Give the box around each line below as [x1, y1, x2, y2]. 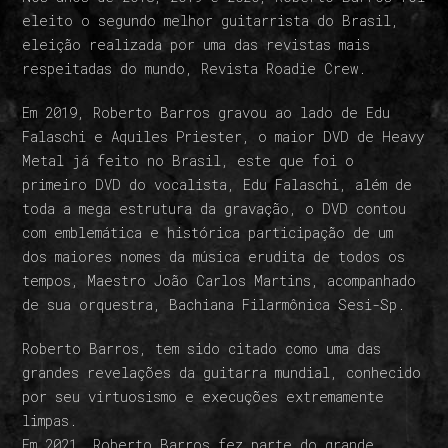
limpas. [22, 411, 78, 430]
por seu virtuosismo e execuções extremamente [22, 387, 385, 406]
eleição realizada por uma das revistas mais [22, 35, 371, 54]
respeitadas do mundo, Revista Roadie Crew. [22, 59, 367, 78]
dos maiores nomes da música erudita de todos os [22, 247, 406, 266]
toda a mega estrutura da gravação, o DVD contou [22, 199, 407, 218]
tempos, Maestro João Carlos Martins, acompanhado [22, 271, 417, 290]
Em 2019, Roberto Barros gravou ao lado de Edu [22, 103, 391, 122]
